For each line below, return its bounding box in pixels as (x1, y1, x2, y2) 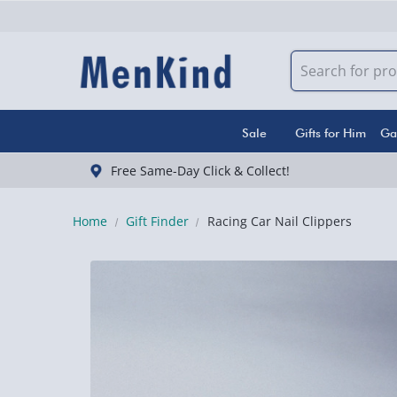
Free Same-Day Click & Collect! (110, 162, 290, 179)
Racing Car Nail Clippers (206, 213, 352, 230)
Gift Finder (125, 213, 189, 230)
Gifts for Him (294, 126, 366, 140)
